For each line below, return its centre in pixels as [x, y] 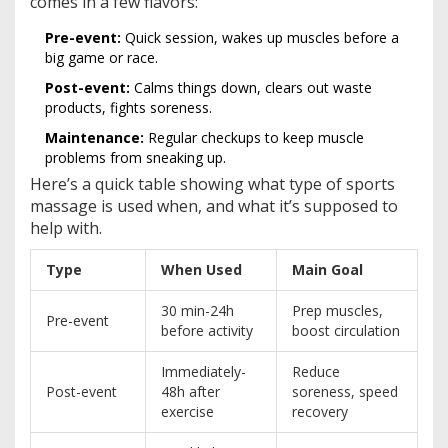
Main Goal [327, 270]
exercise [187, 412]
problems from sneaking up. [135, 158]
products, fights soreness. [128, 108]
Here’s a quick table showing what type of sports [212, 184]
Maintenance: [94, 138]
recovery [320, 412]
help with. [66, 228]
